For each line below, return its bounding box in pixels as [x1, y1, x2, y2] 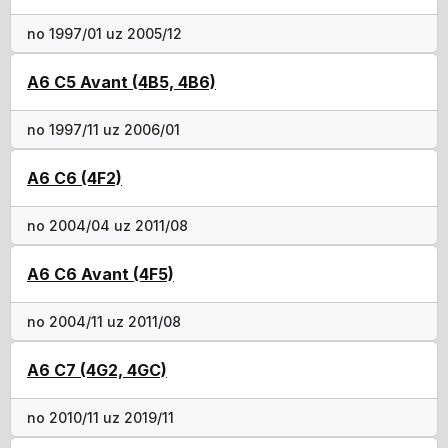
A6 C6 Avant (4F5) [27, 263, 174, 284]
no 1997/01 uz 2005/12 [27, 24, 182, 42]
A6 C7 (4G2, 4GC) [27, 359, 167, 380]
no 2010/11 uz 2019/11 [27, 408, 174, 426]
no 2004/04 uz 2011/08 [27, 216, 188, 234]
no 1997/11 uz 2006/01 [27, 120, 180, 138]
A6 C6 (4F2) [27, 167, 122, 188]
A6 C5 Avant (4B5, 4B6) [27, 71, 216, 92]
